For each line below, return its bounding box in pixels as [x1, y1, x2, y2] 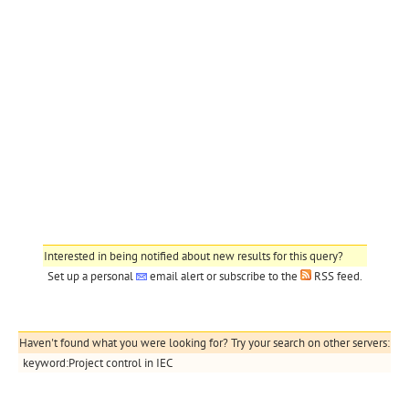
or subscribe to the [203, 268, 300, 285]
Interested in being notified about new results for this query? [43, 248, 343, 265]
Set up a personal [47, 268, 136, 285]
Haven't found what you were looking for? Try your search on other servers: [19, 335, 390, 351]
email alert [149, 268, 204, 285]
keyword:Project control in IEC [23, 355, 173, 372]
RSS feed [313, 268, 360, 285]
